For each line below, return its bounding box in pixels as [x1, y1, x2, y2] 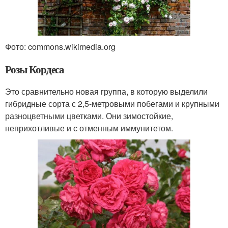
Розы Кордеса [5, 62, 65, 77]
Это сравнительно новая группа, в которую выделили [5, 85, 208, 98]
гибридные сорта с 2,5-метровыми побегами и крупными [5, 98, 219, 110]
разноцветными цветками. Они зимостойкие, [5, 110, 173, 122]
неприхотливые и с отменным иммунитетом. [5, 122, 173, 134]
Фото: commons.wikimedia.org [5, 41, 116, 53]
